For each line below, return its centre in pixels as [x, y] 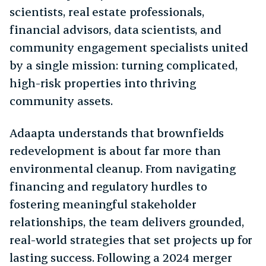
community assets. [61, 101]
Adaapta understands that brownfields [117, 133]
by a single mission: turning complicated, [123, 65]
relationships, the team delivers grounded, [127, 222]
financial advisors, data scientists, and [115, 30]
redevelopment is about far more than [115, 151]
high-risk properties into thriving [103, 83]
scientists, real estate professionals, [107, 12]
